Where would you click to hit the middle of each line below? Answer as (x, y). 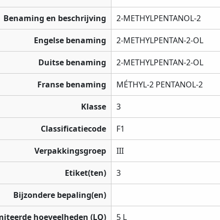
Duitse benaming (72, 63)
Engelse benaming (70, 41)
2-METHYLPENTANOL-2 (159, 18)
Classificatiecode (73, 129)
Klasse (94, 107)
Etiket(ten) (85, 173)
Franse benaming (72, 85)
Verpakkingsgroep (70, 151)
